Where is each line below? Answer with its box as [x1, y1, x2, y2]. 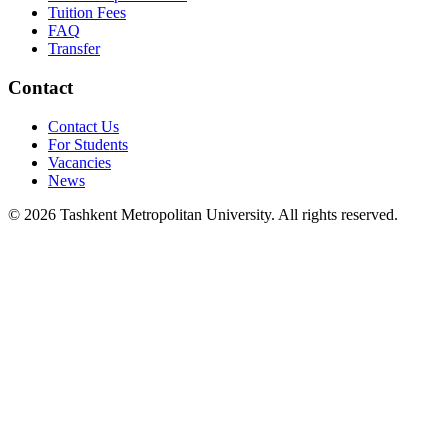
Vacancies [48, 153, 111, 171]
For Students [48, 135, 128, 153]
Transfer [48, 40, 100, 58]
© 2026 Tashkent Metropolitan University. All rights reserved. [8, 205, 398, 223]
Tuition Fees [48, 4, 126, 22]
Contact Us [48, 117, 119, 135]
